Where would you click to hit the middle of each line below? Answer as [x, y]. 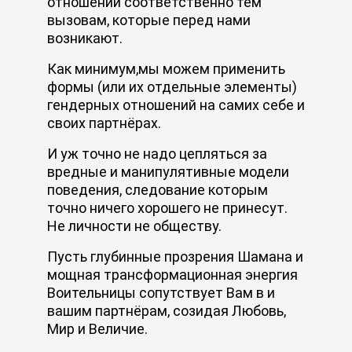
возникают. [85, 38]
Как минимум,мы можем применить [166, 68]
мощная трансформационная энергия [172, 274]
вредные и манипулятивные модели [168, 171]
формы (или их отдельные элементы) [172, 86]
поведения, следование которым [158, 189]
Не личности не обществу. [134, 225]
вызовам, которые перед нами [149, 20]
